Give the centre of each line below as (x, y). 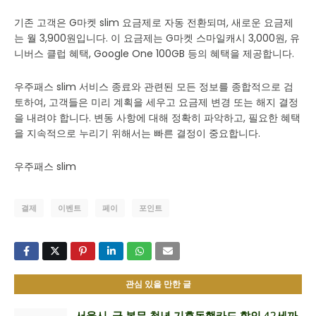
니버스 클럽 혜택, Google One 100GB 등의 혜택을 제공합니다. (154, 54)
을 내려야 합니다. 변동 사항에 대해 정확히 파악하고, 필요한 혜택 (157, 118)
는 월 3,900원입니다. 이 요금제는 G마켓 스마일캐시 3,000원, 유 (157, 38)
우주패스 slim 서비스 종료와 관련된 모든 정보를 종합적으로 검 (154, 87)
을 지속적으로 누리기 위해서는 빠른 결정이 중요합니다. (137, 133)
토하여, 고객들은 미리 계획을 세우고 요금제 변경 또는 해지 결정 (156, 102)
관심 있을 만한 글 (158, 284)
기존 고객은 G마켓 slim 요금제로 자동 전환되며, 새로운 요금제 (154, 23)
